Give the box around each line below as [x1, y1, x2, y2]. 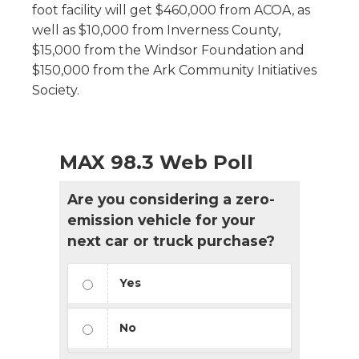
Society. [32, 82, 79, 98]
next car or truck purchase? [67, 232, 275, 249]
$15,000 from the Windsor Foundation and [32, 42, 305, 58]
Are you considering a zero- [67, 190, 275, 208]
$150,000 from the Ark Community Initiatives [32, 62, 317, 78]
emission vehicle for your [67, 211, 256, 228]
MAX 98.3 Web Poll [59, 150, 253, 174]
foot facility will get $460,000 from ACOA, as [32, 2, 310, 18]
